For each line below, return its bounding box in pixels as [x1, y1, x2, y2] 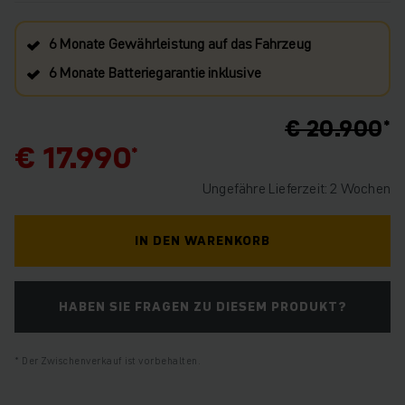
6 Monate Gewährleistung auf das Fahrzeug [49, 33, 311, 53]
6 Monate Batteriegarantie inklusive [49, 62, 261, 82]
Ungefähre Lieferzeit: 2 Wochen [202, 178, 391, 198]
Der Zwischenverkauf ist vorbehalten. [19, 353, 201, 368]
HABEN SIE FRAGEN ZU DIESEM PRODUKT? [58, 297, 347, 316]
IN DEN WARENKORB [135, 231, 270, 250]
